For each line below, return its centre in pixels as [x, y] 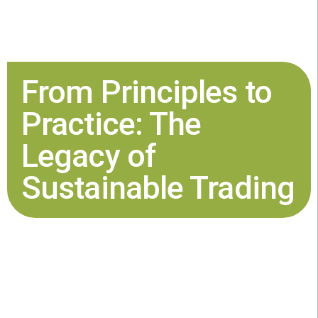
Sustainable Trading [158, 188]
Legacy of [89, 156]
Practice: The [111, 124]
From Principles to [147, 92]
